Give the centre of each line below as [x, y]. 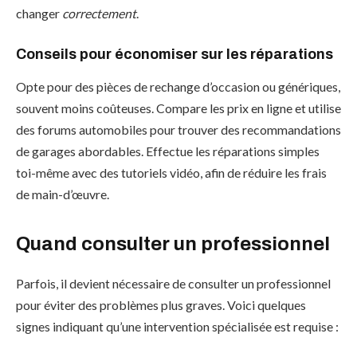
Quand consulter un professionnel [173, 244]
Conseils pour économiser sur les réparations [175, 54]
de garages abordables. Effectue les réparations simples [168, 151]
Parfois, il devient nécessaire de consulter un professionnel [173, 284]
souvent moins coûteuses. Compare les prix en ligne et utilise [178, 108]
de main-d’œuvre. [63, 194]
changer [39, 14]
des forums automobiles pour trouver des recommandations [178, 130]
